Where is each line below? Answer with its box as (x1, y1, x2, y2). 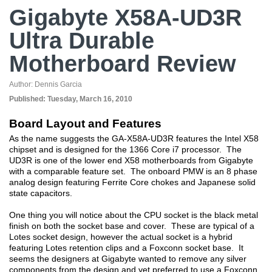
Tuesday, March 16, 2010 (47, 95, 132, 103)
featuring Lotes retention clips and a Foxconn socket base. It (9, 243, 243, 253)
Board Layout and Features (9, 117, 161, 130)
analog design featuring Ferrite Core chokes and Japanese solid (9, 177, 256, 187)
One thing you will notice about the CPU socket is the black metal (9, 210, 258, 220)
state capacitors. (9, 188, 75, 198)
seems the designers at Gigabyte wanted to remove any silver (9, 254, 246, 263)
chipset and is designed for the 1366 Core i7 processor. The (9, 144, 242, 154)
